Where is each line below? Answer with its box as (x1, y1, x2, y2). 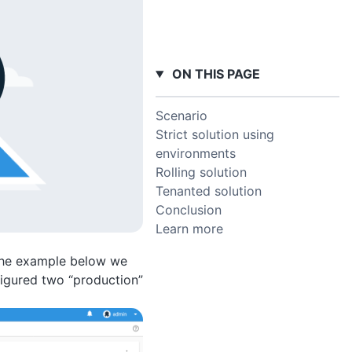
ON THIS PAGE (168, 66, 260, 82)
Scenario (156, 108, 207, 124)
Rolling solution (156, 164, 247, 181)
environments (156, 145, 236, 162)
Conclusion (156, 202, 222, 218)
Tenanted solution (156, 183, 262, 200)
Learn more (156, 221, 223, 237)
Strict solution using (156, 126, 274, 143)
